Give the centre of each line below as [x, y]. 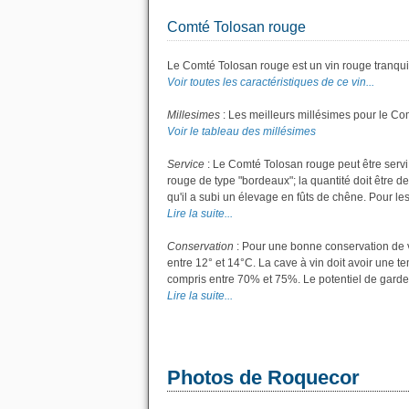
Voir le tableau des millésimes [241, 131]
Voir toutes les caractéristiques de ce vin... [271, 82]
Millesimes [194, 115]
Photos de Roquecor [263, 378]
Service [186, 164]
